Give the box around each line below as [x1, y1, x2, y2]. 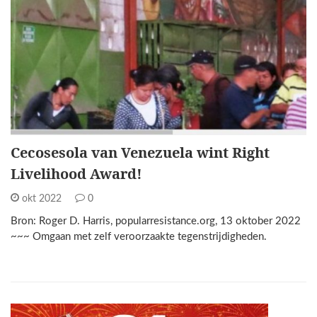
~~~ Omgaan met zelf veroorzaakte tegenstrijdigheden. [11, 231, 267, 242]
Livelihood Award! [11, 163, 142, 183]
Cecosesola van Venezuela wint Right [11, 142, 270, 162]
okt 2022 [19, 193, 64, 204]
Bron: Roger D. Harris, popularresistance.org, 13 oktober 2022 [11, 215, 301, 226]
